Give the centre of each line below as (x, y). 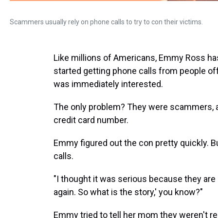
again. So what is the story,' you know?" (128, 192)
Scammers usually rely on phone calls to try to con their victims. (106, 22)
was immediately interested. (108, 84)
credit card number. (91, 120)
